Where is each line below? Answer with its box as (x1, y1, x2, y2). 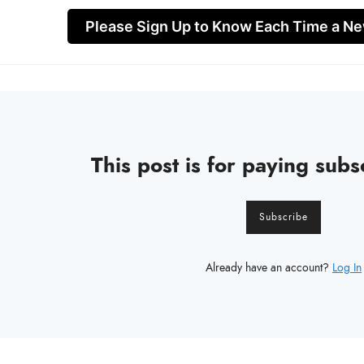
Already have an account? (206, 260, 332, 276)
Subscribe (259, 210, 308, 224)
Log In (332, 260, 362, 276)
